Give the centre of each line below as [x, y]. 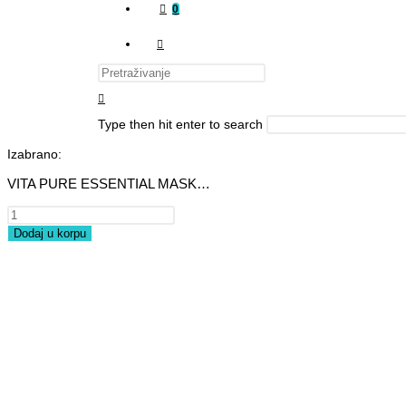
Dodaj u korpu [50, 233]
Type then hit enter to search [180, 124]
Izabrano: [34, 154]
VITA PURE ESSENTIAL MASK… [109, 184]
